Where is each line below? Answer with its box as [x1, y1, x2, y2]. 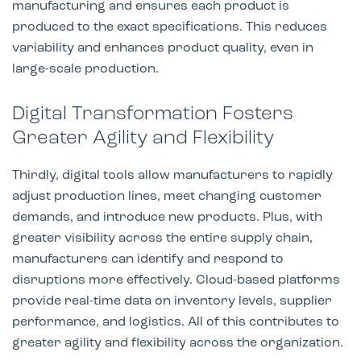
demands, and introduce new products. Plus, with [12, 210, 322, 224]
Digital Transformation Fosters [12, 104, 293, 124]
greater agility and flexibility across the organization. [12, 336, 343, 350]
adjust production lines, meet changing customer [12, 189, 322, 203]
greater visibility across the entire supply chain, [12, 231, 313, 245]
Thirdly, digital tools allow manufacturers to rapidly [12, 168, 333, 182]
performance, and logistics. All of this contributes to [12, 315, 339, 329]
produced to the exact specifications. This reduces [12, 20, 327, 34]
